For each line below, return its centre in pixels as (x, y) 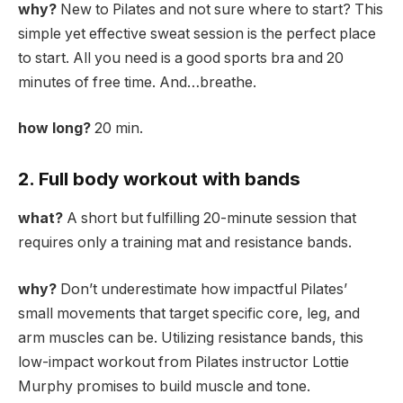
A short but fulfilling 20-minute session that (211, 219)
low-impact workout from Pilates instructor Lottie (184, 362)
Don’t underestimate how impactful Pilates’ (204, 289)
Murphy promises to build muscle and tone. (164, 386)
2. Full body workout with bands (159, 178)
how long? (56, 129)
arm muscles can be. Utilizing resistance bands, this (191, 337)
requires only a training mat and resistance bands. (185, 243)
